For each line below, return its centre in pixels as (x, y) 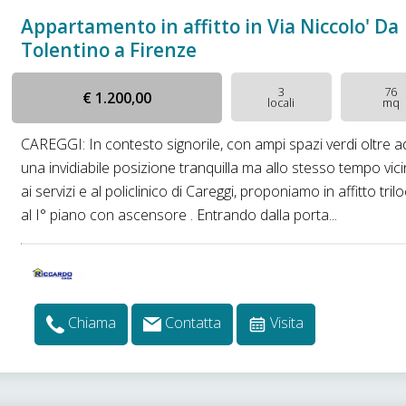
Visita (287, 323)
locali (281, 102)
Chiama (92, 323)
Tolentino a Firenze (109, 50)
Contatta (193, 323)
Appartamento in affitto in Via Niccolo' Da (210, 26)
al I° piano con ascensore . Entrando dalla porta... (179, 215)
